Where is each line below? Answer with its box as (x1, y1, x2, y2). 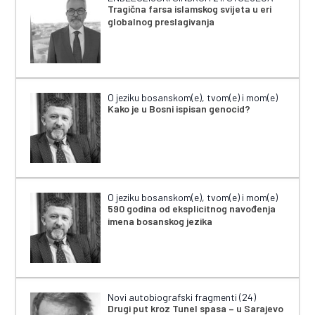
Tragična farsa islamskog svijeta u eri (108, 3, 272, 15)
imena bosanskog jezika (108, 215, 213, 228)
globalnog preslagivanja (108, 15, 215, 28)
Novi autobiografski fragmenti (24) (108, 291, 257, 304)
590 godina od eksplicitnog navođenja (108, 202, 276, 215)
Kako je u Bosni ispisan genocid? (108, 103, 251, 115)
